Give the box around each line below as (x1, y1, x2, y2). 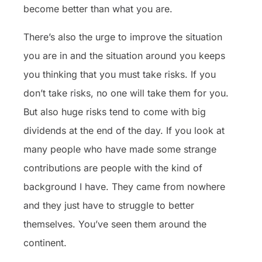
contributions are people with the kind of (23, 161, 202, 174)
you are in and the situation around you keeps (23, 49, 225, 61)
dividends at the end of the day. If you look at (23, 124, 225, 136)
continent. (23, 236, 67, 249)
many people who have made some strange (23, 143, 216, 155)
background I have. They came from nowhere (23, 180, 225, 192)
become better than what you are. (23, 2, 173, 15)
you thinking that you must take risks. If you (23, 68, 216, 80)
